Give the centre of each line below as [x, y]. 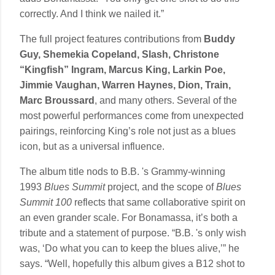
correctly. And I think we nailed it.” [92, 14]
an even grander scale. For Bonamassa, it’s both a [129, 217]
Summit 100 [46, 202]
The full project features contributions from [112, 39]
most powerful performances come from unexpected [132, 115]
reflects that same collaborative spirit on [159, 202]
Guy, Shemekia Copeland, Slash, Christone [119, 54]
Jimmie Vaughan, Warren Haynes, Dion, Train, [125, 85]
